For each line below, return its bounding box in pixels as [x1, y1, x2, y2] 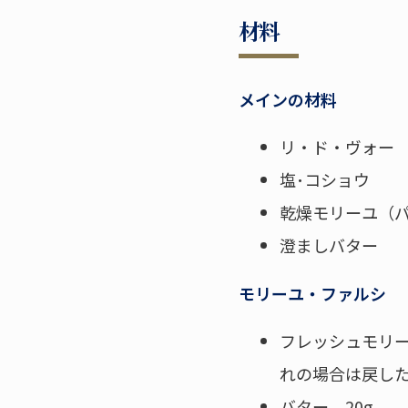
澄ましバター [279, 233, 378, 258]
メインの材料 [238, 87, 337, 112]
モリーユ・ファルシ [238, 281, 386, 306]
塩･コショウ [279, 168, 370, 192]
